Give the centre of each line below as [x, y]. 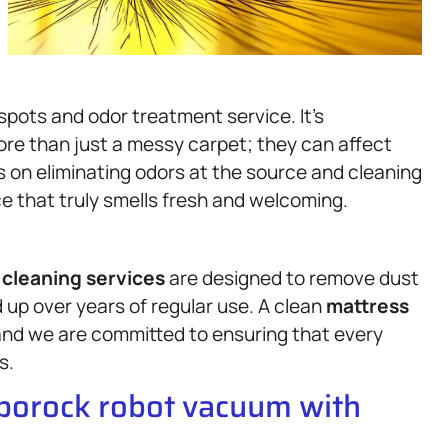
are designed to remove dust [292, 277]
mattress [367, 305]
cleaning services [83, 277]
